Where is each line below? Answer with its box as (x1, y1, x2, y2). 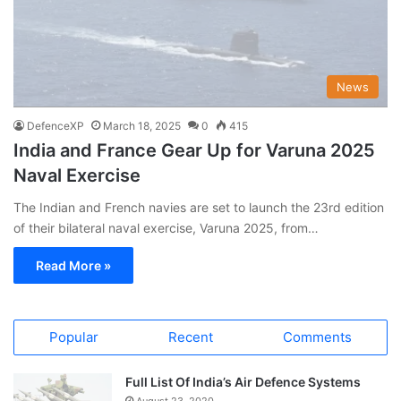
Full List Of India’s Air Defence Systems (125, 373, 361, 389)
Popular (49, 328, 98, 346)
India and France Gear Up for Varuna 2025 (13, 139, 375, 161)
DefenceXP (27, 118, 84, 132)
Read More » (36, 257, 111, 273)
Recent (168, 328, 213, 346)
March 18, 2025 (103, 118, 181, 132)
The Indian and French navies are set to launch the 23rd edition (13, 199, 384, 215)
